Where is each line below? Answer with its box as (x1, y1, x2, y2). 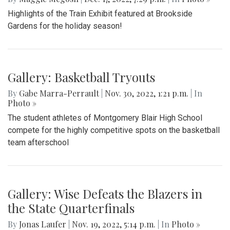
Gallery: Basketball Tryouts (8, 68, 155, 85)
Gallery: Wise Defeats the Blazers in (8, 185, 202, 202)
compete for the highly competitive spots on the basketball (8, 125, 220, 135)
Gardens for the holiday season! (8, 21, 122, 31)
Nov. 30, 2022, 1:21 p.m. (103, 87, 190, 99)
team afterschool (8, 137, 69, 147)
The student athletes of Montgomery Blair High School (8, 112, 202, 123)
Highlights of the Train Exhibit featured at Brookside (8, 8, 193, 18)
